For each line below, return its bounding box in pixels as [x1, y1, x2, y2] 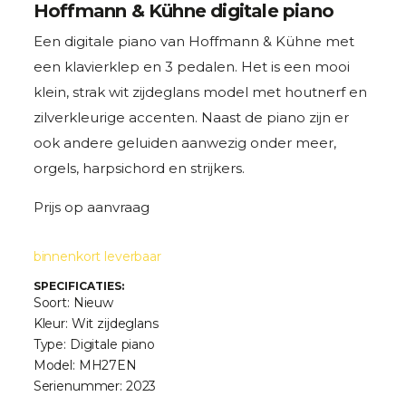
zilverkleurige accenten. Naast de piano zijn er [33, 109, 349, 127]
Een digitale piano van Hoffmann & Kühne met [33, 33, 354, 51]
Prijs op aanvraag [33, 198, 150, 217]
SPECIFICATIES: [33, 279, 124, 294]
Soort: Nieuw [33, 295, 114, 312]
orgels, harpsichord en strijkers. [33, 159, 245, 178]
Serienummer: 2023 [33, 378, 157, 395]
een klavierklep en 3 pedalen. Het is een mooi [33, 58, 350, 76]
